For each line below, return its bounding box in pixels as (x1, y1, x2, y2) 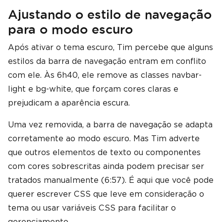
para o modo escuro (8, 22, 133, 36)
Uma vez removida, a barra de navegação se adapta (8, 120, 213, 129)
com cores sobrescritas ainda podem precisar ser (8, 162, 204, 171)
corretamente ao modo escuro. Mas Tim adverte (8, 134, 200, 143)
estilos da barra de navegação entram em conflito (8, 56, 206, 66)
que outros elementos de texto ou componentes (8, 148, 201, 157)
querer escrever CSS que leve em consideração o (8, 189, 204, 199)
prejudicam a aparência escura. (8, 98, 130, 108)
